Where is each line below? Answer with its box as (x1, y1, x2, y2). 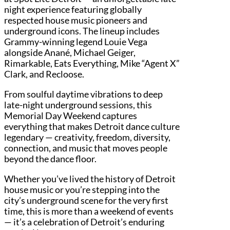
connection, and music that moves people (4, 142, 167, 154)
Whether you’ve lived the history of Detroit (4, 172, 176, 184)
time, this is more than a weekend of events (4, 205, 174, 217)
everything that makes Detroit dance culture (4, 120, 180, 132)
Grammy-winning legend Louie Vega (4, 35, 147, 47)
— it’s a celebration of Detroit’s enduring (4, 216, 164, 227)
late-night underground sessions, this (4, 99, 152, 110)
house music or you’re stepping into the (4, 183, 160, 195)
